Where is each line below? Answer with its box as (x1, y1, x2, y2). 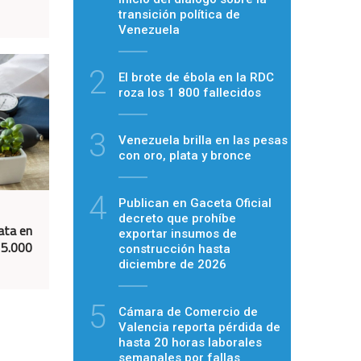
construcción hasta (118, 241, 230, 256)
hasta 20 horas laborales (118, 334, 262, 350)
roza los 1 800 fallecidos (118, 85, 261, 100)
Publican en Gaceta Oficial (118, 195, 272, 210)
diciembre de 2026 (118, 256, 226, 272)
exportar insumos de (118, 226, 237, 241)
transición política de (118, 6, 240, 22)
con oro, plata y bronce (118, 147, 251, 163)
